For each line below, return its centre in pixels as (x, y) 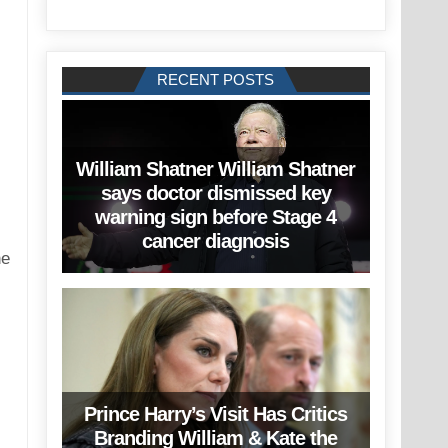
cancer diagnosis (216, 241)
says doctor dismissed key (215, 193)
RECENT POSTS (216, 80)
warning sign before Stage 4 (216, 217)
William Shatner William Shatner (216, 169)
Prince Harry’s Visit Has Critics (216, 413)
